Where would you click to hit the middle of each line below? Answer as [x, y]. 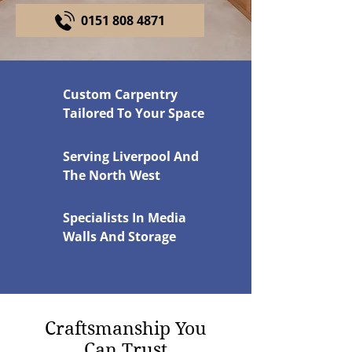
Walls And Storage [119, 236]
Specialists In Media [125, 218]
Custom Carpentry [120, 94]
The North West [112, 175]
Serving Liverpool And [131, 156]
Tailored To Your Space [134, 113]
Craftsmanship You [125, 328]
